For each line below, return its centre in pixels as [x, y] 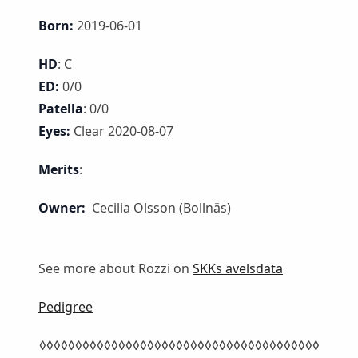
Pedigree [66, 307]
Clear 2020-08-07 [123, 131]
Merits [59, 170]
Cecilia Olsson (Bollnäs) [160, 208]
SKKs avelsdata [238, 269]
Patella [61, 109]
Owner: [64, 208]
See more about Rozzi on [115, 269]
